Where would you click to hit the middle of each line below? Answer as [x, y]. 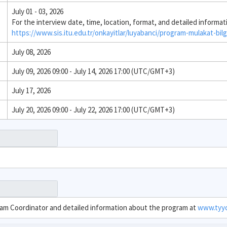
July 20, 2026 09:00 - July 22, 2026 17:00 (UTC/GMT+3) [93, 110]
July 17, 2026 [31, 90]
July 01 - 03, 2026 [37, 11]
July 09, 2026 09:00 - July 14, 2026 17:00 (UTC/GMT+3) [93, 71]
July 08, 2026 [31, 52]
